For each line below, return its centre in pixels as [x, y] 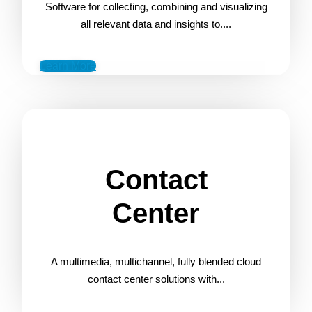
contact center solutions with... [156, 279]
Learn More [68, 65]
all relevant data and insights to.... [156, 24]
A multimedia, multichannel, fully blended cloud [156, 261]
